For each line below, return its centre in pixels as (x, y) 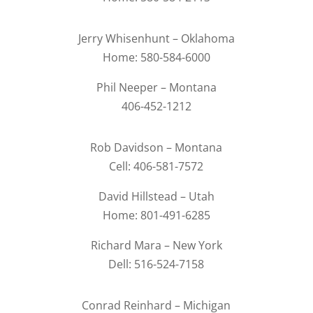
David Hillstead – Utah (156, 197)
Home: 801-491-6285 (156, 216)
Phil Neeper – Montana (156, 88)
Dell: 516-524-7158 (156, 264)
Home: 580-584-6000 (156, 58)
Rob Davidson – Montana (156, 148)
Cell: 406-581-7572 (156, 167)
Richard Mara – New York (156, 246)
